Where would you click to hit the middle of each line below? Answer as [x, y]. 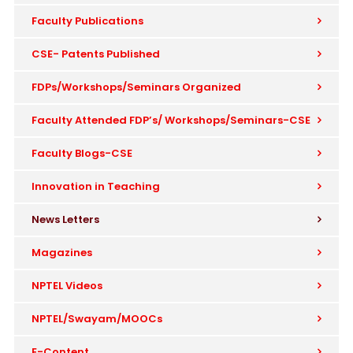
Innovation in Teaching [96, 187]
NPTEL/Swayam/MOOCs [97, 319]
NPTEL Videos [67, 286]
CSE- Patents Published [96, 54]
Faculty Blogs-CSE [82, 154]
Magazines [62, 253]
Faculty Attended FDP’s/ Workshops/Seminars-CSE [171, 121]
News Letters [65, 220]
